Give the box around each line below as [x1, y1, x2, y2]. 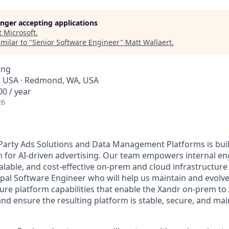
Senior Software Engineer [32, 37, 120, 47]
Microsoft [4, 28, 36, 37]
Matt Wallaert [125, 37, 172, 47]
